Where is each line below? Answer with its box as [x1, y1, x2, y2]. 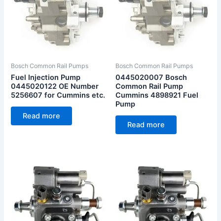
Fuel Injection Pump [11, 73, 81, 82]
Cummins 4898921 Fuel [115, 90, 198, 100]
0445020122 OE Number [11, 81, 99, 91]
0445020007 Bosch [115, 73, 187, 82]
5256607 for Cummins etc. [11, 90, 106, 100]
